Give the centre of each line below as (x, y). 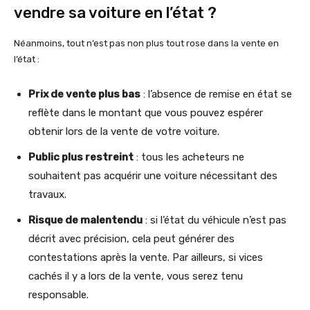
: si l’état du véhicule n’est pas (215, 220)
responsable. (58, 295)
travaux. (47, 195)
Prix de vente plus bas (84, 94)
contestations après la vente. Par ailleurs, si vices (146, 258)
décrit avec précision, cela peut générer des (131, 239)
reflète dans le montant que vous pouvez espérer (146, 113)
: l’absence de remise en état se (216, 94)
